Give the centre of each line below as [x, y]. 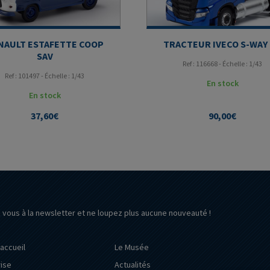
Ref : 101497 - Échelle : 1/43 [45, 76]
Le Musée [132, 247]
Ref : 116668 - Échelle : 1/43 [223, 64]
